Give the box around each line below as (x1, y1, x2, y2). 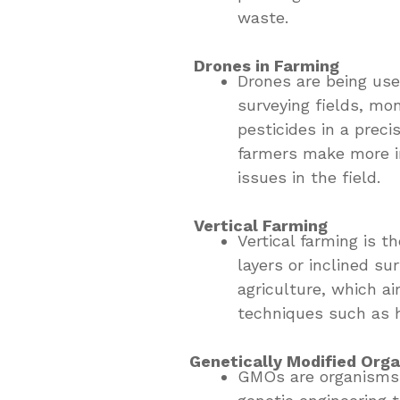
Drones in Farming (189, 55, 339, 75)
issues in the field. (237, 167, 380, 187)
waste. (237, 7, 288, 27)
